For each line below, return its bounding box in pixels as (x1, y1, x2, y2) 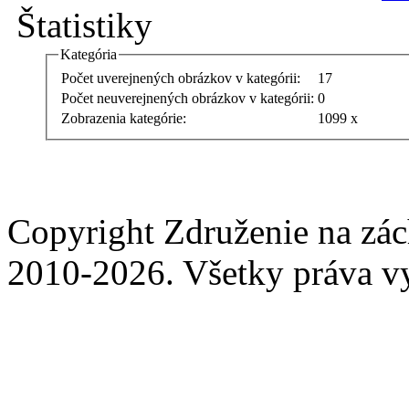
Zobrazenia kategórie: (61, 110, 186, 127)
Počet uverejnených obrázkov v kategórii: (61, 70, 300, 87)
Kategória (60, 46, 117, 62)
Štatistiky (7, 5, 152, 45)
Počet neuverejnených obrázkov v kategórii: (61, 90, 314, 107)
